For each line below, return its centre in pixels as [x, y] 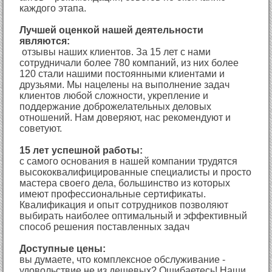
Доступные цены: [64, 248]
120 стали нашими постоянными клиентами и [122, 73]
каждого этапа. [53, 8]
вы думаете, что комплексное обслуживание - [123, 259]
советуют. [41, 128]
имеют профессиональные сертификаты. [113, 194]
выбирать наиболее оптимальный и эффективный [134, 216]
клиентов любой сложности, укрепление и [114, 95]
